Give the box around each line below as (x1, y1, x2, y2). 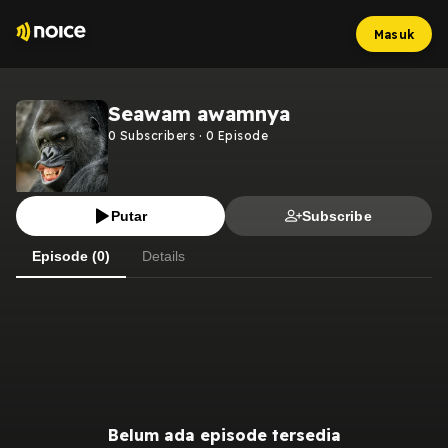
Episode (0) (32, 248, 110, 264)
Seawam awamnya (108, 101, 290, 126)
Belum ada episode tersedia (107, 424, 341, 445)
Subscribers (116, 128, 196, 143)
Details (142, 248, 185, 264)
